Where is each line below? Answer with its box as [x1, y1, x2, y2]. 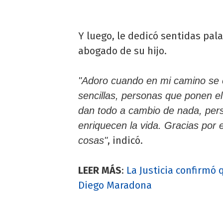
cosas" [78, 134, 108, 146]
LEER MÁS [78, 164, 121, 176]
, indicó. [108, 134, 143, 146]
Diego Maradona [78, 179, 152, 191]
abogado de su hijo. [78, 44, 167, 57]
